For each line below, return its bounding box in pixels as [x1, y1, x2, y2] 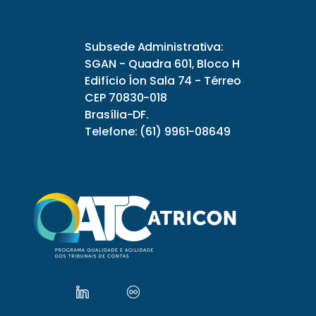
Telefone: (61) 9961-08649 [85, 123, 231, 140]
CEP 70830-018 [85, 90, 168, 107]
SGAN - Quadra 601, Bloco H [85, 56, 240, 73]
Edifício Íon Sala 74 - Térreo [85, 73, 241, 90]
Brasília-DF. [85, 107, 150, 123]
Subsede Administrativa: [85, 39, 224, 56]
